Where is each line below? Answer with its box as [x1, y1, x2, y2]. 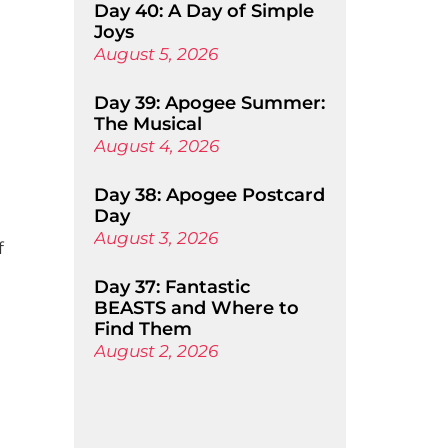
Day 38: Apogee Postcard [93, 184, 325, 206]
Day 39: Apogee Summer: [93, 92, 325, 114]
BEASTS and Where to [93, 297, 299, 319]
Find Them [93, 318, 192, 340]
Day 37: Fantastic [93, 276, 250, 298]
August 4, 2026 [93, 136, 219, 156]
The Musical [93, 113, 202, 135]
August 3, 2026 [93, 228, 218, 248]
